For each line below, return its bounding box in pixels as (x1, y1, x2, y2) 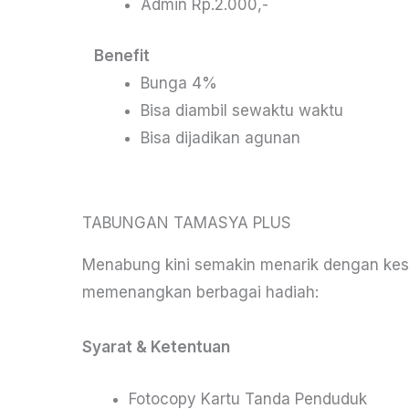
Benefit (94, 46, 150, 65)
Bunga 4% (141, 73, 217, 92)
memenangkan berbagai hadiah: (82, 283, 319, 301)
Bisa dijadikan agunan (141, 128, 300, 147)
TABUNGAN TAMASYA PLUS (82, 214, 291, 232)
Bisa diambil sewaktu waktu (141, 100, 343, 120)
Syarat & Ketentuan (82, 338, 230, 356)
